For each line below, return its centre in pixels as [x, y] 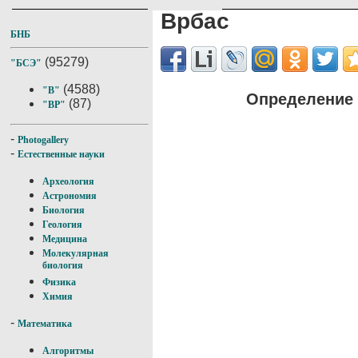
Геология [62, 225]
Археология [68, 181]
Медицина [65, 239]
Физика [59, 282]
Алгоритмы [68, 351]
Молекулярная [76, 253]
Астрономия [70, 196]
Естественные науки [61, 154]
